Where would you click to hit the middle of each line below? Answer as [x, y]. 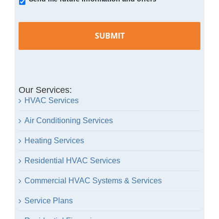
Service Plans [48, 200]
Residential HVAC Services [72, 160]
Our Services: [45, 90]
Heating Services [54, 140]
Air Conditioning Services [68, 120]
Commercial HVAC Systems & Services [93, 180]
